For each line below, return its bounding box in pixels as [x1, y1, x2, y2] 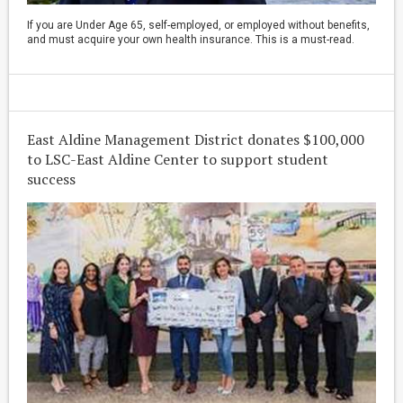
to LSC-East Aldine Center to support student [27, 149, 328, 170]
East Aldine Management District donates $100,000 [27, 130, 364, 150]
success [27, 169, 76, 190]
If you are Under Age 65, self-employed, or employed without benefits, [27, 19, 370, 32]
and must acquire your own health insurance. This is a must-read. [27, 33, 354, 47]
